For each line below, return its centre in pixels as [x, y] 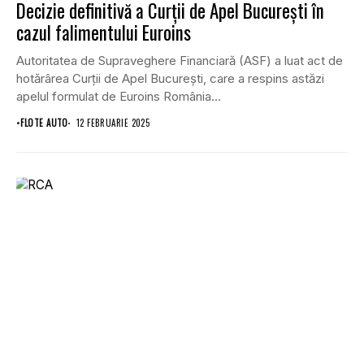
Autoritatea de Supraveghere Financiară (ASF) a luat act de [180, 61]
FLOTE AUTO [44, 123]
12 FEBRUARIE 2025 [113, 123]
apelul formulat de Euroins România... [119, 97]
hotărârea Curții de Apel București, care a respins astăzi [170, 79]
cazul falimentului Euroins [104, 33]
